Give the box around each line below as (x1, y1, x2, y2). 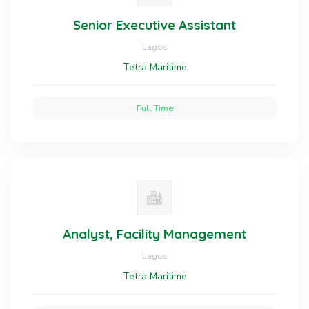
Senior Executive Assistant (73, 17, 236, 33)
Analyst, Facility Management (63, 226, 246, 242)
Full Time (136, 102, 173, 114)
